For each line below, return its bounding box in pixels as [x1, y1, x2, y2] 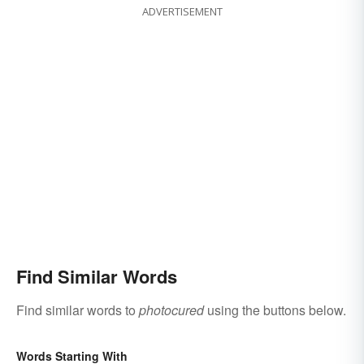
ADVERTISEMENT [141, 4, 223, 19]
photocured [139, 301, 204, 320]
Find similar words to [16, 301, 139, 320]
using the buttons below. [204, 301, 346, 320]
